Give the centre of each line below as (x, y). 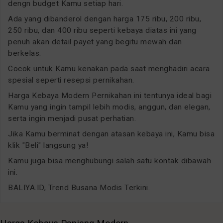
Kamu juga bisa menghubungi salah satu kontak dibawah (110, 161)
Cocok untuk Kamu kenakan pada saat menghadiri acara (109, 68)
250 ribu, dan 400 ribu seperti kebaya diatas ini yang (102, 30)
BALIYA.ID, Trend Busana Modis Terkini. (79, 187)
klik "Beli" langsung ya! (48, 145)
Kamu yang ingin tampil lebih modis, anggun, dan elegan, (109, 107)
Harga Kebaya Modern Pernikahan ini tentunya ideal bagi (110, 95)
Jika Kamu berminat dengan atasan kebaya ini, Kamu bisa (111, 134)
